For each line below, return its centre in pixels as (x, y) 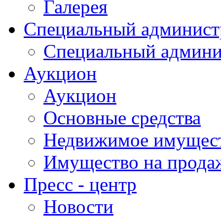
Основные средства (122, 118)
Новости (78, 206)
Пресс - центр (80, 184)
